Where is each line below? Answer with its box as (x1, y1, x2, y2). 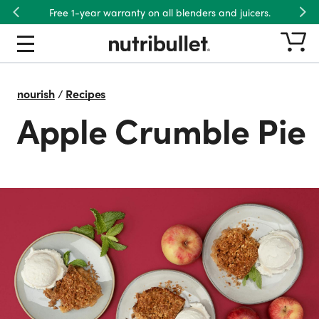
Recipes (66, 85, 106, 102)
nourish (17, 85, 55, 102)
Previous (16, 11, 61, 28)
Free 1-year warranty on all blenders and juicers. (48, 5, 271, 19)
